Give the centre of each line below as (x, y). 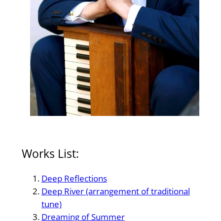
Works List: (50, 154)
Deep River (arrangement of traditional (115, 191)
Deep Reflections (74, 178)
